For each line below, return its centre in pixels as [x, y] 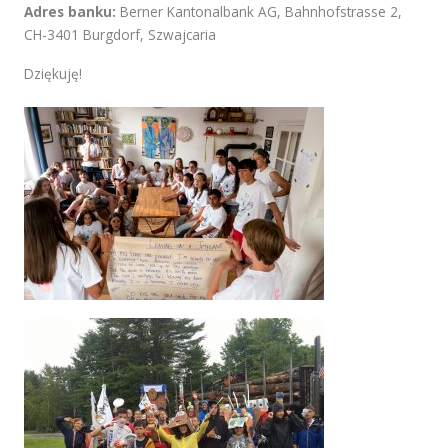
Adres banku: [70, 11]
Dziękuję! [53, 73]
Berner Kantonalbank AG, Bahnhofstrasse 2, [259, 11]
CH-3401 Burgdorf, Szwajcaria [120, 34]
